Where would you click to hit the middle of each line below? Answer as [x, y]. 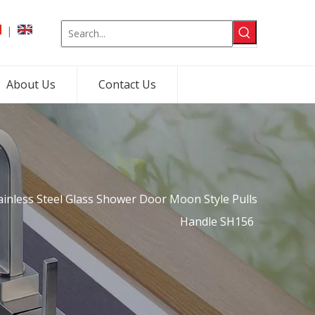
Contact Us [127, 84]
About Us [31, 84]
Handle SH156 [217, 221]
